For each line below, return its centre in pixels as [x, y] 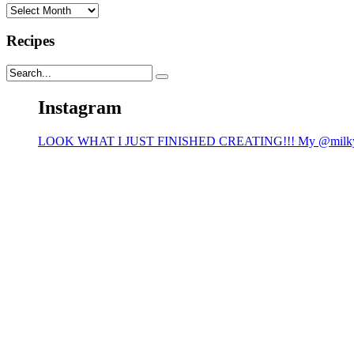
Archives [28, 9]
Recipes [30, 41]
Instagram [80, 107]
